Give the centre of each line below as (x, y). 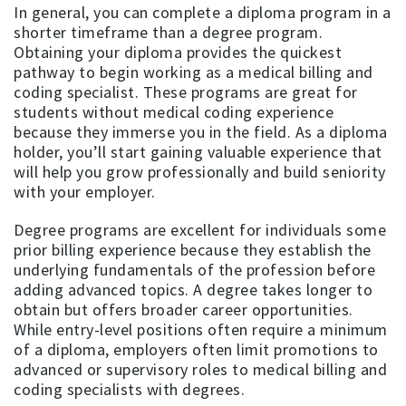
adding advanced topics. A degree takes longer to (193, 289)
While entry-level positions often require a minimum (201, 329)
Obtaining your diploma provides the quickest (178, 52)
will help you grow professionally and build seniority (200, 171)
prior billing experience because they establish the (193, 249)
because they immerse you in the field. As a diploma (201, 131)
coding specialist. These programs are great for (186, 92)
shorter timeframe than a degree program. (168, 32)
